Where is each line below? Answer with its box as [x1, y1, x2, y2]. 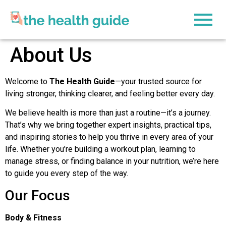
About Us [10, 43, 92, 67]
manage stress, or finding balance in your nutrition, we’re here [5, 156, 219, 166]
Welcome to [5, 77, 49, 86]
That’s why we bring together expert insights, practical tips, [5, 120, 211, 130]
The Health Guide [49, 77, 115, 86]
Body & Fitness [5, 212, 62, 222]
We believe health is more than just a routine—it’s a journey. [5, 108, 211, 118]
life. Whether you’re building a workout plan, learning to [5, 144, 196, 154]
